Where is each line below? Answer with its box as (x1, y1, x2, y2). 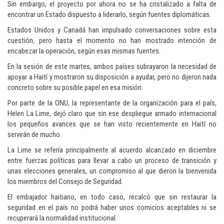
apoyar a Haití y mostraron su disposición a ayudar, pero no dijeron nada (7, 72, 216, 82)
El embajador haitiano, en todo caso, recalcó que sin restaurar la (7, 192, 216, 202)
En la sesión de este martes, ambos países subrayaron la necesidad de (7, 62, 216, 71)
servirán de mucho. (7, 130, 61, 139)
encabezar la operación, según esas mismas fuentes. (7, 46, 160, 56)
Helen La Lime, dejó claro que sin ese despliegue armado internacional (7, 109, 216, 118)
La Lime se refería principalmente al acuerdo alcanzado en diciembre (7, 145, 216, 155)
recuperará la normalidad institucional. (7, 213, 117, 223)
